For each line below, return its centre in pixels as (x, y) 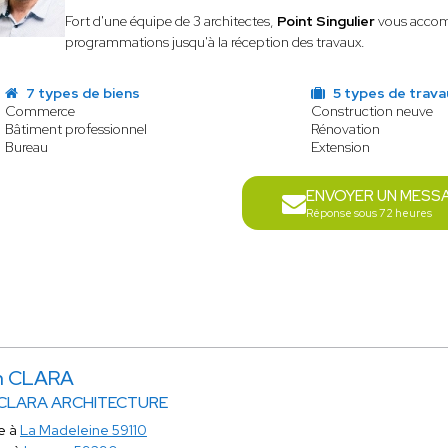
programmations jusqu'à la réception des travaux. (214, 42)
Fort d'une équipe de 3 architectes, (170, 21)
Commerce (39, 111)
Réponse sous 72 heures (369, 213)
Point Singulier (325, 21)
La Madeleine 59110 (83, 430)
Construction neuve (372, 111)
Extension (341, 147)
